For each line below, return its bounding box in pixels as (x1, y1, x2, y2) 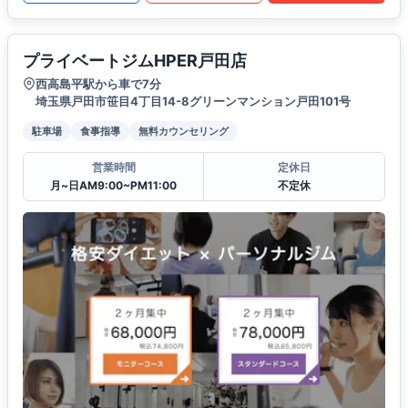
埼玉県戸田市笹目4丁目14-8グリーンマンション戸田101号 (36, 93, 351, 108)
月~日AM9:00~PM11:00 (50, 178, 177, 192)
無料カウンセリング (138, 124, 229, 138)
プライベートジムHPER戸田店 (23, 50, 247, 70)
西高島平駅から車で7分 (36, 76, 161, 91)
